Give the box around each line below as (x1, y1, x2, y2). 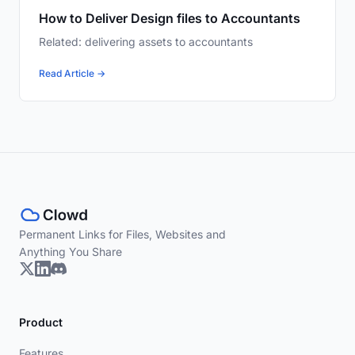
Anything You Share (19, 245, 122, 259)
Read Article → (39, 67, 105, 80)
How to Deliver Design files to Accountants (39, 10, 300, 27)
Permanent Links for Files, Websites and (19, 227, 226, 242)
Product (19, 315, 63, 330)
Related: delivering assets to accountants (39, 35, 253, 49)
